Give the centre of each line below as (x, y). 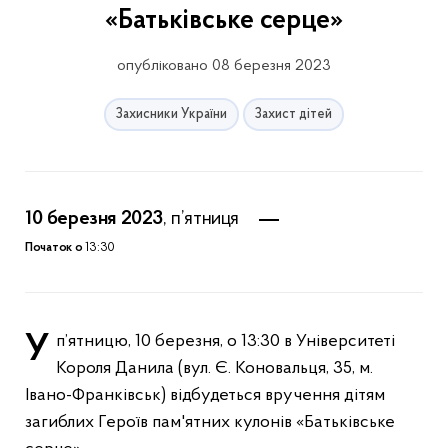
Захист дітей (293, 114)
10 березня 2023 (94, 219)
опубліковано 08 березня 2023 (224, 66)
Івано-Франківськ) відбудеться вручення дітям (205, 395)
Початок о (54, 247)
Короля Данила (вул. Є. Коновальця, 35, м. (214, 368)
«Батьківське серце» (224, 21)
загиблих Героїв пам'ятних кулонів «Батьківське (210, 422)
